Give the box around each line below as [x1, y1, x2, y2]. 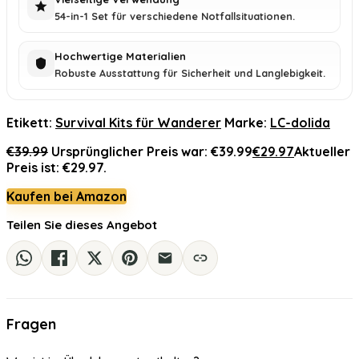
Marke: [224, 115, 270, 131]
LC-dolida [270, 115, 330, 131]
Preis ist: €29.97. [6, 159, 107, 175]
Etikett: [6, 115, 55, 131]
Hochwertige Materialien [54, 50, 186, 63]
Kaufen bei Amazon [6, 188, 127, 204]
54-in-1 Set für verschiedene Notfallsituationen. [54, 10, 295, 22]
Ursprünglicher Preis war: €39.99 [51, 143, 252, 159]
